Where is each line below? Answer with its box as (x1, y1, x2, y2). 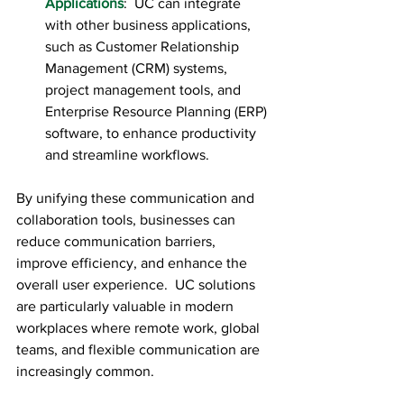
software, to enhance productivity (45, 125, 260, 142)
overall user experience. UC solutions (16, 277, 259, 293)
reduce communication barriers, (16, 234, 219, 250)
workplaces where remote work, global (16, 320, 263, 336)
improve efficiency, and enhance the (16, 255, 251, 271)
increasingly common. (16, 363, 154, 380)
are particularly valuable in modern (16, 298, 237, 315)
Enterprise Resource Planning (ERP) (45, 104, 271, 120)
